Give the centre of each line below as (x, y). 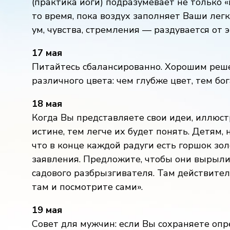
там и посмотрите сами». (87, 187)
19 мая (47, 210)
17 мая (47, 53)
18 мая (47, 104)
